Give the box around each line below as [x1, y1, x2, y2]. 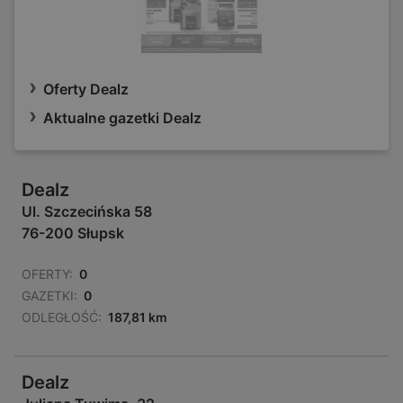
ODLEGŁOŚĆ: [22, 309, 102, 326]
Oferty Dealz [43, 80, 129, 99]
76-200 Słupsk [22, 224, 124, 243]
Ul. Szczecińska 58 [22, 202, 152, 221]
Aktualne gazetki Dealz [43, 109, 201, 128]
